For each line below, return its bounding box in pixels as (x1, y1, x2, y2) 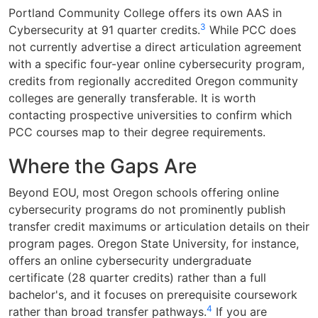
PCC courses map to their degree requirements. (9, 124, 265, 139)
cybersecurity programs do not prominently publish (9, 202, 285, 216)
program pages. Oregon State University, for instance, (9, 236, 299, 251)
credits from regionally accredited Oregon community (9, 73, 298, 88)
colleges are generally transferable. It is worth (9, 90, 256, 105)
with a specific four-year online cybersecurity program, (9, 56, 305, 71)
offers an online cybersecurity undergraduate (9, 253, 251, 268)
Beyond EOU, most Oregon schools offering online (9, 185, 279, 199)
